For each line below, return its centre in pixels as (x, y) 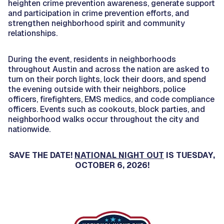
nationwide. (29, 129)
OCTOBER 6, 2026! (112, 165)
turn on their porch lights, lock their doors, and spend (107, 79)
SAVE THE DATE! (42, 155)
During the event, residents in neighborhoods (92, 59)
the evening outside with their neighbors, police (97, 89)
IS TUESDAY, (189, 155)
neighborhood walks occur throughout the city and (103, 119)
